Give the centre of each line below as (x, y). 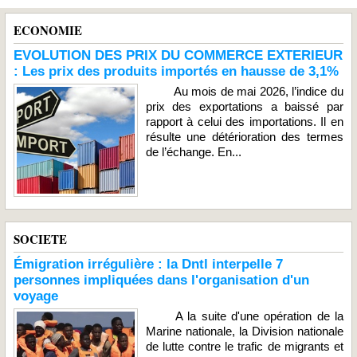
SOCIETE (40, 239)
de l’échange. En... (193, 152)
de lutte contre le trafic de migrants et (244, 346)
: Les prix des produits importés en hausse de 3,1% (176, 71)
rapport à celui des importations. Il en (244, 122)
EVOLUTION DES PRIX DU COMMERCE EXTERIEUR (178, 55)
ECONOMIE (48, 30)
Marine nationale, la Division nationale (244, 331)
